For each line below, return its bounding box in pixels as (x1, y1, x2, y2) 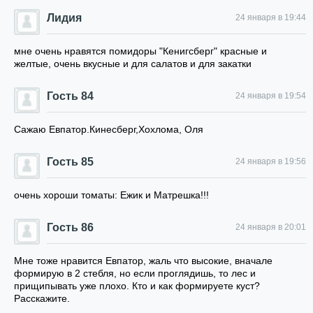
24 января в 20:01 (235, 222, 306, 232)
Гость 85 (47, 156, 94, 168)
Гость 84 (47, 90, 94, 102)
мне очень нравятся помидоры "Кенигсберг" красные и (14, 45, 267, 57)
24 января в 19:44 (235, 13, 306, 22)
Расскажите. (14, 293, 70, 304)
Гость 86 (47, 221, 94, 233)
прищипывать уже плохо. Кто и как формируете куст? (14, 280, 260, 291)
